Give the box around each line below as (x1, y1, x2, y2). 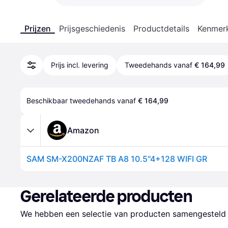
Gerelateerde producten (20, 187, 192, 206)
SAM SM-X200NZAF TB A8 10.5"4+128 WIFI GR (26, 154, 207, 164)
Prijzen (24, 23, 51, 34)
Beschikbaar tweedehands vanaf (26, 96, 138, 105)
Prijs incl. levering (51, 61, 108, 69)
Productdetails (133, 23, 189, 34)
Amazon (67, 125, 99, 135)
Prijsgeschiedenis (59, 23, 125, 34)
